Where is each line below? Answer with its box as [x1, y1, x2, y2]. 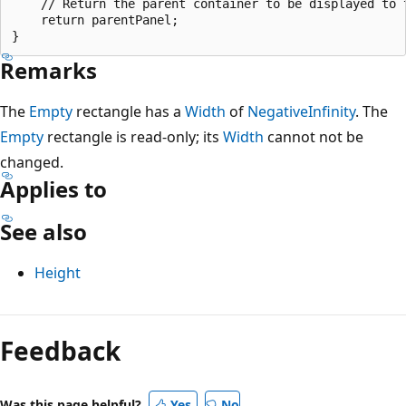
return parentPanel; [12, 12, 179, 27]
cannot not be [264, 126, 363, 147]
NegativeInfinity [247, 101, 355, 121]
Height [34, 262, 81, 283]
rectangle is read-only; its [43, 126, 223, 147]
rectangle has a [72, 101, 185, 121]
